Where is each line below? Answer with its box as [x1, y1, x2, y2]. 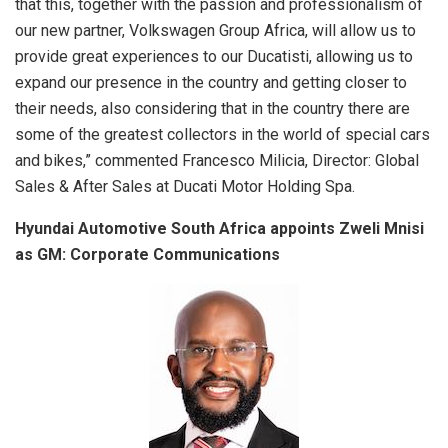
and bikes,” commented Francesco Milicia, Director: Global [15, 151, 419, 171]
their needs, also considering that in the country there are [15, 99, 410, 119]
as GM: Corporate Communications [15, 245, 280, 265]
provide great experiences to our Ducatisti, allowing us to [15, 47, 413, 67]
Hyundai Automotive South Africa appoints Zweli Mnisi [15, 219, 424, 239]
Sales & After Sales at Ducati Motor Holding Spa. [15, 177, 355, 197]
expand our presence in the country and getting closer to [15, 73, 407, 93]
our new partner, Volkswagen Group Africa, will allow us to [15, 21, 416, 41]
